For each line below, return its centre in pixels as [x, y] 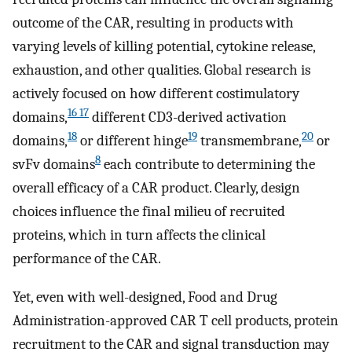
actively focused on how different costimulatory [156, 94]
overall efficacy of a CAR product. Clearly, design [156, 188]
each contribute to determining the [208, 165]
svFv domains [54, 165]
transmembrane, [249, 141]
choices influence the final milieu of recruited [149, 212]
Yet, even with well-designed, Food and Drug [145, 297]
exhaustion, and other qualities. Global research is [161, 70]
